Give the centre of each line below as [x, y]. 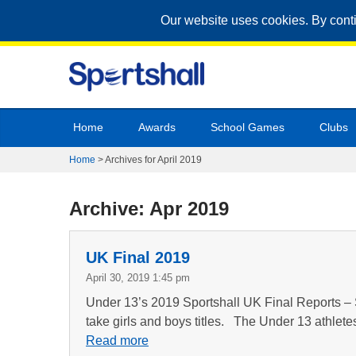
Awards [157, 127]
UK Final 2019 [138, 257]
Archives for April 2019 [153, 160]
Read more [117, 341]
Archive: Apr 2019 [149, 209]
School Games [248, 127]
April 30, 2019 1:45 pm [138, 278]
